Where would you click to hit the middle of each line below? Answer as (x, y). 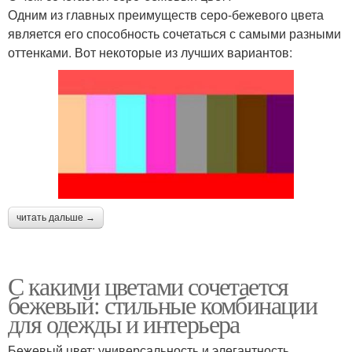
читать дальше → (56, 218)
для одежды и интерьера (124, 324)
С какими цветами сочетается (148, 286)
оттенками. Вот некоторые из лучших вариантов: (150, 52)
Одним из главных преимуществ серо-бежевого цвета (166, 14)
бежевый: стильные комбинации (163, 305)
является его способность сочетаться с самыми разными (174, 33)
